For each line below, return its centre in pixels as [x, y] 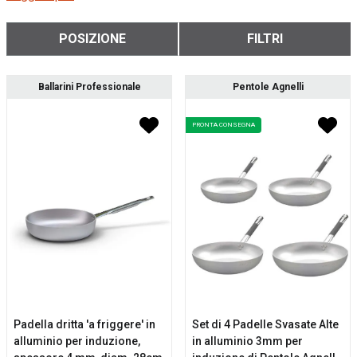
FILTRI [265, 39]
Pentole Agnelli [268, 87]
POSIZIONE [92, 39]
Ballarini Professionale [89, 87]
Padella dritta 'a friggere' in [84, 324]
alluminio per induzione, [77, 341]
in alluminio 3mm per [247, 341]
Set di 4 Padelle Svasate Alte [265, 324]
